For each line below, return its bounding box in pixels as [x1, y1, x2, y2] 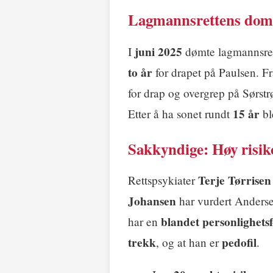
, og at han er [156, 235, 222, 250]
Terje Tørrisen [198, 172, 271, 190]
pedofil [222, 234, 257, 252]
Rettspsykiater [128, 172, 198, 188]
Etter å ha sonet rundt [128, 105, 233, 121]
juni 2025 [135, 43, 182, 60]
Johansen [128, 193, 176, 210]
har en [128, 214, 161, 230]
